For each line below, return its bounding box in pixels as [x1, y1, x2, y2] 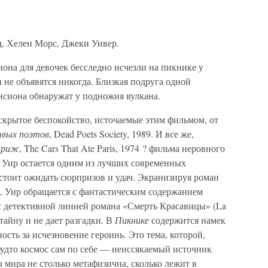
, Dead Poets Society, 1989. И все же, [49, 127, 194, 140]
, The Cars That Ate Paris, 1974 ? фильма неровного [19, 142, 225, 154]
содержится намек [149, 214, 226, 226]
